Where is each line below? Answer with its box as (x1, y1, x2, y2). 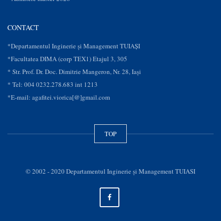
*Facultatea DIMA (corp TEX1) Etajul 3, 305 (7, 54, 127, 64)
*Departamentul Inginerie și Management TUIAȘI (7, 41, 140, 51)
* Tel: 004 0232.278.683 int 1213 (7, 80, 98, 89)
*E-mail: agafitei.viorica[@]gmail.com (7, 93, 110, 102)
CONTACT (7, 23, 39, 33)
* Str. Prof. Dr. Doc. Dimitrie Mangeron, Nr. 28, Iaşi (7, 67, 141, 76)
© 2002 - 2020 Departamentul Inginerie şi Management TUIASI (26, 167, 195, 176)
